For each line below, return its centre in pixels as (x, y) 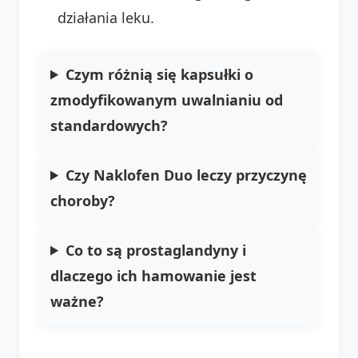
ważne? (77, 301)
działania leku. (106, 17)
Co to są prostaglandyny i (156, 250)
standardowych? (109, 125)
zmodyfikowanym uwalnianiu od (167, 99)
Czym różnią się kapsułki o (160, 74)
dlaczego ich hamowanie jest (153, 275)
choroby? (83, 200)
